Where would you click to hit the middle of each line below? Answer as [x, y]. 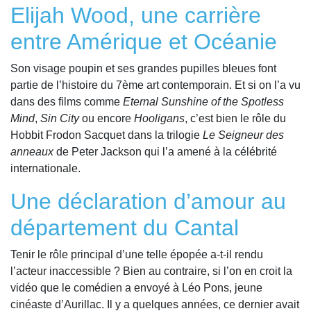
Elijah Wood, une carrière [136, 16]
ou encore [107, 119]
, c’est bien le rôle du [235, 119]
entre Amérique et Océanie [144, 42]
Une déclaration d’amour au [148, 202]
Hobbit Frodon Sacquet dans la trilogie [107, 135]
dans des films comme [67, 102]
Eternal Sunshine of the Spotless [203, 102]
